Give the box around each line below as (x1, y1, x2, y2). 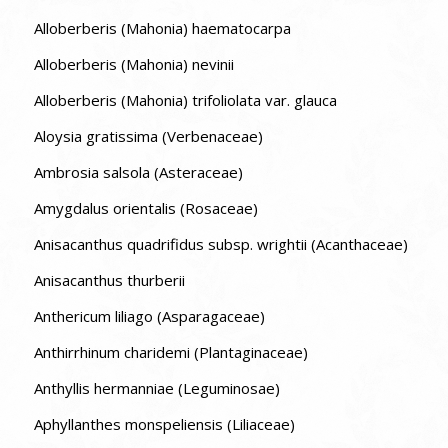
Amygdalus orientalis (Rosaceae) (33, 197, 258, 218)
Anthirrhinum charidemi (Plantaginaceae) (33, 341, 308, 362)
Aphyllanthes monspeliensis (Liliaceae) (33, 413, 295, 434)
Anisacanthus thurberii (33, 269, 185, 290)
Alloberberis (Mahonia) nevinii (33, 53, 234, 74)
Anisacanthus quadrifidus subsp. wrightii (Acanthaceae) (33, 233, 408, 254)
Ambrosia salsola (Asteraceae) (33, 161, 243, 182)
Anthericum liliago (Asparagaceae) (33, 305, 265, 326)
